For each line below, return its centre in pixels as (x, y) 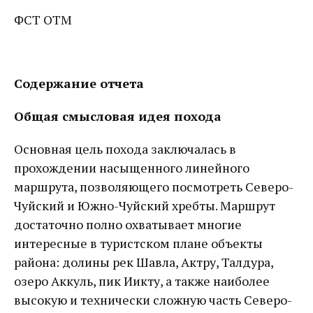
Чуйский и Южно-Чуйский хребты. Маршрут (145, 205)
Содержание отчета (79, 83)
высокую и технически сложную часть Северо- (153, 300)
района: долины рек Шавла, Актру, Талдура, (144, 262)
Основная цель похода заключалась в (125, 149)
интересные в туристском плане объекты (138, 243)
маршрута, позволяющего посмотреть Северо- (154, 187)
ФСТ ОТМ (43, 20)
